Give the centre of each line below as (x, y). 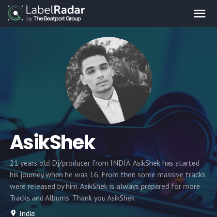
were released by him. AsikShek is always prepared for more (105, 186)
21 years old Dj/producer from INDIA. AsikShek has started (105, 163)
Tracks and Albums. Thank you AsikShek (72, 198)
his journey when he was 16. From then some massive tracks (108, 174)
